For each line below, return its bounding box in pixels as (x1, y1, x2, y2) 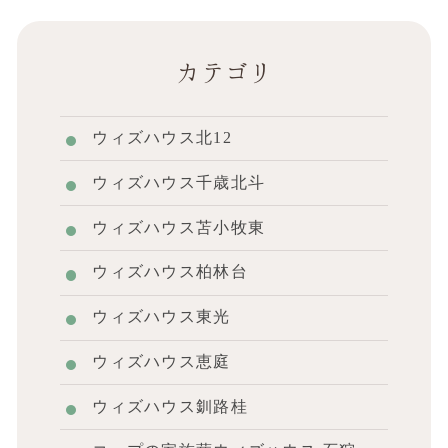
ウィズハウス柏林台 (92, 263, 248, 281)
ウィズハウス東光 (92, 308, 231, 326)
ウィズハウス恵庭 (92, 352, 231, 370)
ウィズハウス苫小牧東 (92, 218, 266, 236)
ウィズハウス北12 (92, 128, 232, 146)
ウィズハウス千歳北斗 (92, 173, 266, 191)
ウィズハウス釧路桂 (92, 397, 248, 415)
